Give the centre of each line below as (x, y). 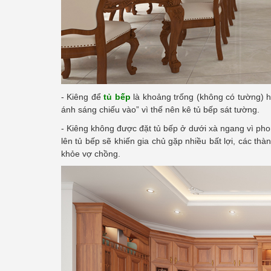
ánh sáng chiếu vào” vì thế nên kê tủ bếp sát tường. (160, 110)
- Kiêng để (83, 97)
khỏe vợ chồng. (91, 154)
